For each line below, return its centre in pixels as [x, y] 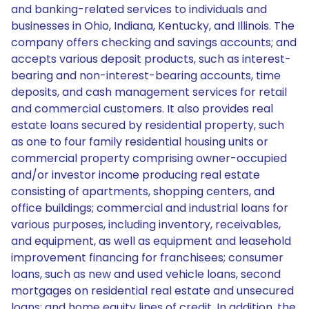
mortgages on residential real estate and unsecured [152, 291]
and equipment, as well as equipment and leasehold [151, 241]
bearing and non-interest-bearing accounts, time [146, 76]
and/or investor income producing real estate [136, 175]
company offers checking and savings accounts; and [154, 42]
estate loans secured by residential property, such [148, 125]
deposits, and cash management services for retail [149, 92]
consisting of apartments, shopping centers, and [143, 191]
